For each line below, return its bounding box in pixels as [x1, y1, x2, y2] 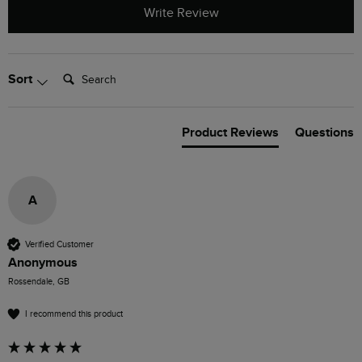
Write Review [143, 6, 219, 22]
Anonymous [8, 255, 78, 271]
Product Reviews [182, 124, 279, 141]
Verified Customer [25, 238, 94, 250]
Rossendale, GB [8, 276, 69, 288]
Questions [295, 124, 354, 141]
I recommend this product [25, 308, 123, 319]
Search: [56, 64, 98, 80]
